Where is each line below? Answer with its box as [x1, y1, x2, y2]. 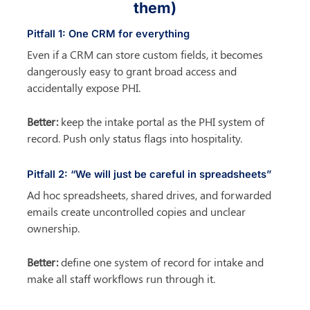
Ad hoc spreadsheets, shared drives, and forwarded [27, 188, 272, 203]
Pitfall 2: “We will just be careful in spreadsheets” [27, 168, 272, 181]
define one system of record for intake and [58, 255, 264, 270]
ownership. [27, 221, 80, 236]
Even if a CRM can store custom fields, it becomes [27, 46, 264, 62]
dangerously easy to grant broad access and [27, 63, 237, 78]
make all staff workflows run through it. [27, 271, 216, 286]
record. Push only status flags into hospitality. [27, 130, 243, 145]
